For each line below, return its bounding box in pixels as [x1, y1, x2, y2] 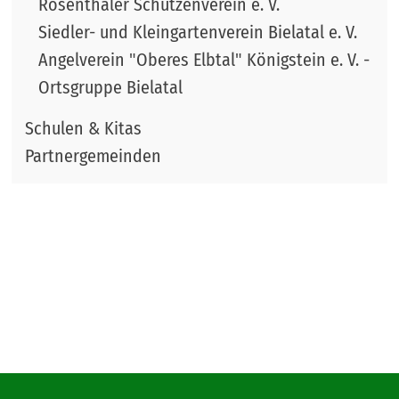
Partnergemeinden [25, 145, 162, 167]
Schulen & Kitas [25, 118, 142, 140]
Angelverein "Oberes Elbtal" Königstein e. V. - [38, 49, 370, 71]
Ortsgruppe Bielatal [38, 77, 183, 99]
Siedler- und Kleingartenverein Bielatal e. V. [38, 21, 358, 44]
